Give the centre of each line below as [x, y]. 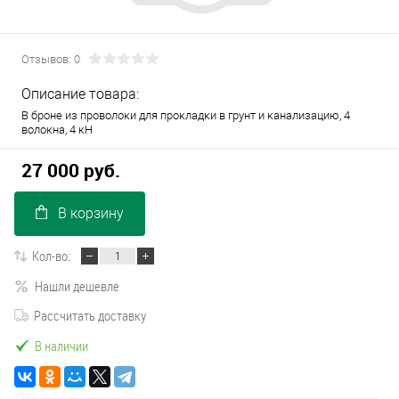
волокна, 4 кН [57, 130]
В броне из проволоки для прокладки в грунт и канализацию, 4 [186, 115]
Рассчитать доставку [90, 316]
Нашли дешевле [77, 285]
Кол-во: [51, 256]
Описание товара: [80, 94]
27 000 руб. [71, 171]
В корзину [91, 214]
